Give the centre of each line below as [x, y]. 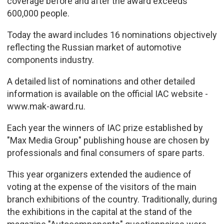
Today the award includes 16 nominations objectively [112, 34]
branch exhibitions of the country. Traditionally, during [112, 199]
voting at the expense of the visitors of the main [101, 186]
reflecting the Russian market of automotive [94, 47]
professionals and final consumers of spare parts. [106, 152]
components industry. [50, 59]
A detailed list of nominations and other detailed [101, 81]
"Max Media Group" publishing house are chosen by [108, 140]
